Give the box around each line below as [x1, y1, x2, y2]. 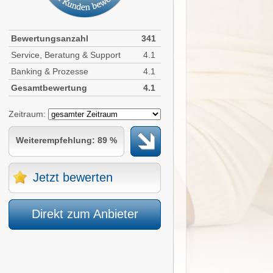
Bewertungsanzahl [11, 34, 88, 43]
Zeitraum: [9, 109, 48, 119]
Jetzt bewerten [33, 171, 113, 184]
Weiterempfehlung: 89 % [16, 135, 117, 145]
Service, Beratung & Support [11, 50, 121, 60]
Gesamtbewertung [11, 83, 87, 93]
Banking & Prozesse [11, 66, 88, 76]
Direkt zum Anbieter [31, 207, 138, 221]
